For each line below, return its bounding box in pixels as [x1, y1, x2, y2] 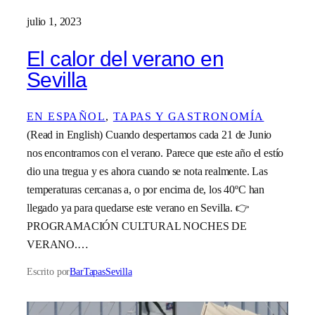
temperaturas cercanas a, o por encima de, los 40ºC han [27, 183, 265, 197]
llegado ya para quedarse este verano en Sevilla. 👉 [27, 201, 250, 215]
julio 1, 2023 [27, 15, 82, 29]
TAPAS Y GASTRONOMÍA [112, 110, 264, 124]
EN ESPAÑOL [27, 110, 106, 124]
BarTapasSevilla [70, 266, 132, 278]
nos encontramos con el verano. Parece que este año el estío [27, 146, 284, 160]
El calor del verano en [27, 46, 224, 70]
